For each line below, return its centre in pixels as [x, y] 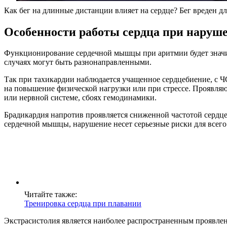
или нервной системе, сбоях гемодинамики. [80, 98]
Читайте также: [51, 195]
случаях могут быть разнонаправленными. [78, 62]
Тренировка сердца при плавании [83, 204]
